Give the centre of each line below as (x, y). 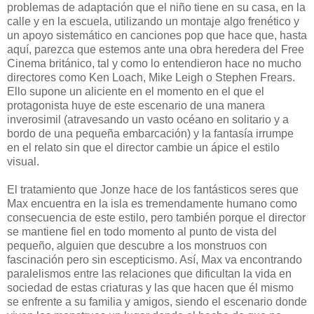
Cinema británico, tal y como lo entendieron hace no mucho (154, 63)
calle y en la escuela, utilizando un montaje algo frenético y (153, 21)
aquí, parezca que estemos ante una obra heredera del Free (156, 49)
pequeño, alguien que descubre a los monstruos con (137, 245)
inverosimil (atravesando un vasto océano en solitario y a (148, 119)
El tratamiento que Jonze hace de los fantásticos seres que (153, 189)
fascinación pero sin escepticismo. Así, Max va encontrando (155, 259)
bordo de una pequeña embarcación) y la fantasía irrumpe (150, 133)
